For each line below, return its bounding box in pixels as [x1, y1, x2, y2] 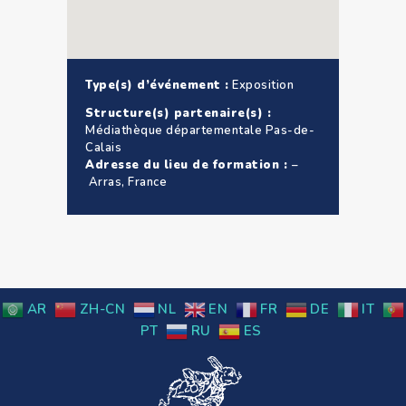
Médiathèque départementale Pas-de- [85, 121, 314, 139]
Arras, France [85, 173, 167, 190]
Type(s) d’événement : [85, 76, 229, 93]
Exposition [228, 76, 294, 93]
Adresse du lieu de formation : [85, 156, 292, 173]
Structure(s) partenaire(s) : [85, 104, 271, 121]
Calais [85, 139, 121, 156]
